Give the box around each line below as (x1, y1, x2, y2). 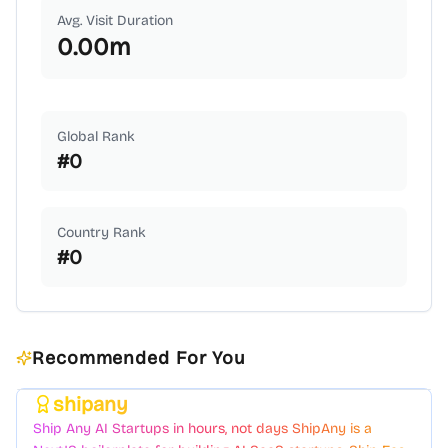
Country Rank (57, 224, 146, 241)
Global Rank (57, 128, 135, 145)
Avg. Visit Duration (57, 12, 173, 29)
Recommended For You (32, 347, 247, 369)
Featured (348, 401, 411, 418)
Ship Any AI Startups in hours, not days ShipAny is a (33, 420, 372, 437)
